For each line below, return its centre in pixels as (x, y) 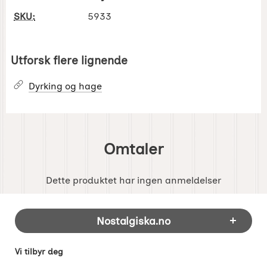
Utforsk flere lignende (69, 60)
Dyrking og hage (65, 86)
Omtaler (133, 149)
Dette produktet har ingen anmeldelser (133, 180)
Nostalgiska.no (133, 221)
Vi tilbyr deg (39, 251)
